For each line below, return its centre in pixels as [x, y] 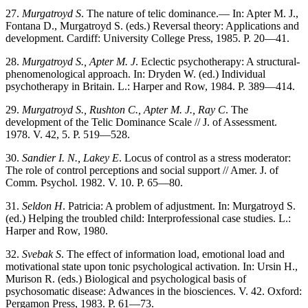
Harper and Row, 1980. [57, 230]
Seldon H [42, 206]
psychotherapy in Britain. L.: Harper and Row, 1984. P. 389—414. [150, 86]
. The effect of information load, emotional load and [173, 254]
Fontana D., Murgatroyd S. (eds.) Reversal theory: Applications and [152, 25]
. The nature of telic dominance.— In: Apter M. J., [190, 13]
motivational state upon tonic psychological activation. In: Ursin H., [152, 266]
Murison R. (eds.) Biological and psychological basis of [126, 278]
